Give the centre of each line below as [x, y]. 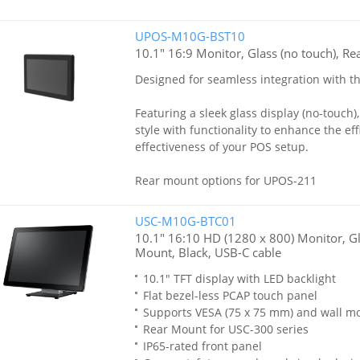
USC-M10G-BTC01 [185, 221]
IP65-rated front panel [202, 346]
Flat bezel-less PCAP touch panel [230, 295]
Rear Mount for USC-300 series [225, 329]
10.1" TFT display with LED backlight [239, 278]
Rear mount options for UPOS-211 [225, 180]
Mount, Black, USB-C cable [208, 252]
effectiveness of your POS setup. [221, 147]
